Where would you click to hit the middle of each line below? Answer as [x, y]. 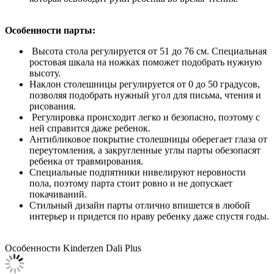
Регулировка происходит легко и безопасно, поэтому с [145, 117]
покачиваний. [58, 194]
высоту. [45, 73]
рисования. [53, 106]
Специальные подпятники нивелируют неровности [138, 172]
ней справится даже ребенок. [90, 128]
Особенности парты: [50, 30]
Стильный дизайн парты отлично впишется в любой [140, 205]
